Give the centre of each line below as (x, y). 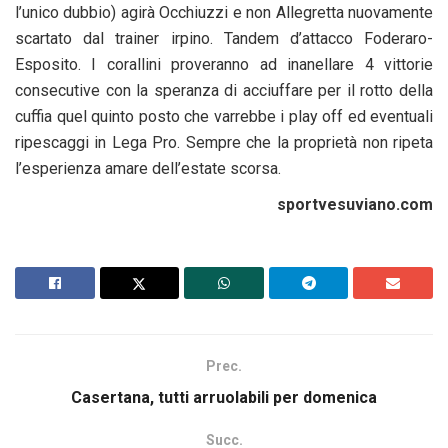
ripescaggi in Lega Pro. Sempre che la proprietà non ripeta (224, 143)
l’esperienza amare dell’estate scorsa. (148, 169)
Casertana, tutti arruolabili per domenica (224, 398)
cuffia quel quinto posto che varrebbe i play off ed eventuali (224, 117)
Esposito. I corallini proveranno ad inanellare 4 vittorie (224, 65)
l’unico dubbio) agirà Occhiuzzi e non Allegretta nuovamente (224, 13)
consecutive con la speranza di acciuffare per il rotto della (224, 91)
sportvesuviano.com (355, 205)
